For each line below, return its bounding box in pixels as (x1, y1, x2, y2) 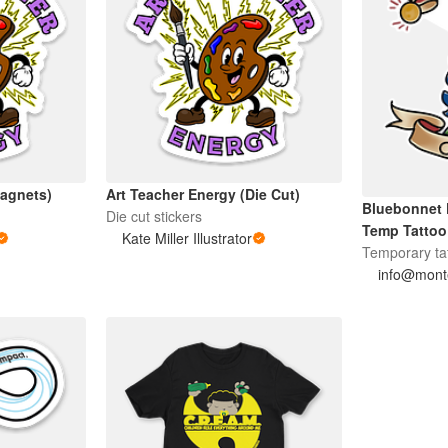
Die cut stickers (105, 206, 202, 227)
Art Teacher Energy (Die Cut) (105, 184, 300, 205)
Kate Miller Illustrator (121, 228, 252, 249)
